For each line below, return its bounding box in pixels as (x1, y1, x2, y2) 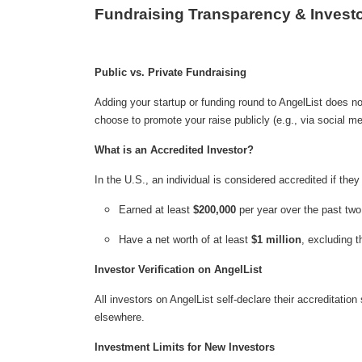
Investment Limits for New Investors (95, 341, 275, 354)
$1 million (251, 234, 301, 246)
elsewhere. (95, 311, 145, 324)
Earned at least (119, 204, 193, 217)
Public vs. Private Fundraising (95, 66, 246, 79)
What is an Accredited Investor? (95, 144, 254, 157)
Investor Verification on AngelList (95, 263, 262, 276)
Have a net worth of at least (119, 234, 251, 246)
